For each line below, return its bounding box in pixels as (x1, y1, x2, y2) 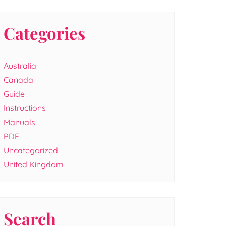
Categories (4, 22, 85, 44)
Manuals (4, 117, 35, 127)
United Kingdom (4, 159, 64, 169)
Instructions (4, 103, 46, 113)
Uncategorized (4, 145, 58, 155)
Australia (4, 61, 36, 71)
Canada (4, 75, 33, 85)
